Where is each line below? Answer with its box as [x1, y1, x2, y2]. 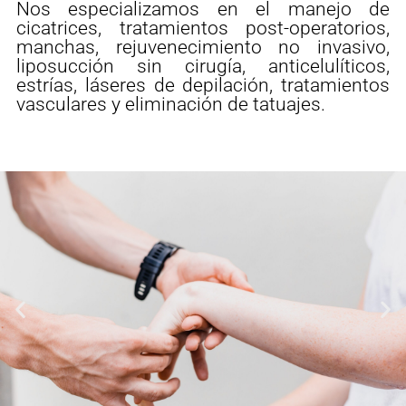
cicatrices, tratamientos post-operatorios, [16, 16, 390, 39]
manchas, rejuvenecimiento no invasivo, [16, 35, 390, 58]
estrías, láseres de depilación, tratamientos [16, 73, 390, 96]
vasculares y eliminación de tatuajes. [16, 92, 325, 115]
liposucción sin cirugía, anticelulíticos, [16, 54, 390, 77]
